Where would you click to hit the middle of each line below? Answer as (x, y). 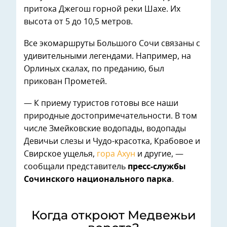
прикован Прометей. (65, 81)
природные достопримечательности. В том (110, 116)
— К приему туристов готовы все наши (101, 103)
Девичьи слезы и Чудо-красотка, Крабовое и (112, 141)
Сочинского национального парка (98, 179)
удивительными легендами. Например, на (107, 56)
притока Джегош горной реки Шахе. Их (102, 9)
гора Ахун (116, 154)
